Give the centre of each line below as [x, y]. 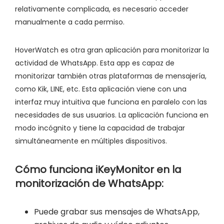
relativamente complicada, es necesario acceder [102, 9]
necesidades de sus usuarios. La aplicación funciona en [112, 115]
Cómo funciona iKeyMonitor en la [98, 170]
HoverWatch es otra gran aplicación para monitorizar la [112, 50]
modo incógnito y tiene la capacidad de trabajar [100, 128]
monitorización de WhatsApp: [89, 184]
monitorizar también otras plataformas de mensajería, [111, 76]
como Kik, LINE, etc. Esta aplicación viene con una [101, 89]
